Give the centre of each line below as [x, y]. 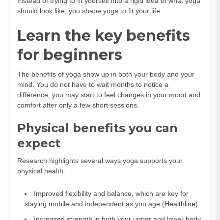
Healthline [180, 204]
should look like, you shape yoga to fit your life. [90, 11]
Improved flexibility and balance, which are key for [111, 193]
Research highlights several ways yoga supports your [100, 160]
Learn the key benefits [104, 35]
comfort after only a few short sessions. [78, 105]
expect [39, 143]
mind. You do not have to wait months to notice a [93, 84]
